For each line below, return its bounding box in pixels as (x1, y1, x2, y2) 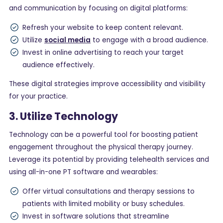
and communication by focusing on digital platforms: (9, 3, 188, 13)
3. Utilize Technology (9, 109, 118, 123)
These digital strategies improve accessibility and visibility (9, 79, 206, 89)
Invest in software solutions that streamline (22, 211, 169, 221)
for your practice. (9, 92, 68, 102)
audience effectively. (22, 60, 95, 70)
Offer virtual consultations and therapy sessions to (22, 186, 195, 196)
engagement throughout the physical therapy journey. (9, 142, 193, 152)
